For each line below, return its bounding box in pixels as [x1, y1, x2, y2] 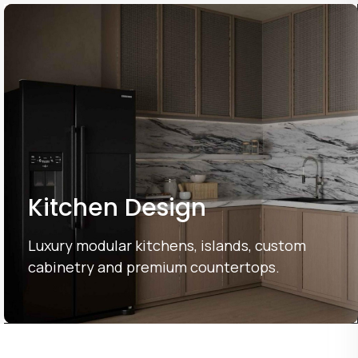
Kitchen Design [27, 191, 206, 225]
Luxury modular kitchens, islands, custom [27, 236, 306, 255]
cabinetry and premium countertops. [27, 257, 280, 276]
